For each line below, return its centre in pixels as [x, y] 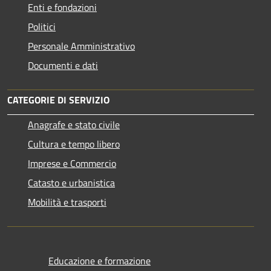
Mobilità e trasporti [67, 202]
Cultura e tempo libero [74, 144]
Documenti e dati [63, 65]
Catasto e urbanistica [71, 182]
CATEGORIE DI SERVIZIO [58, 100]
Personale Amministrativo [81, 46]
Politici [42, 26]
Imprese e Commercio [72, 163]
